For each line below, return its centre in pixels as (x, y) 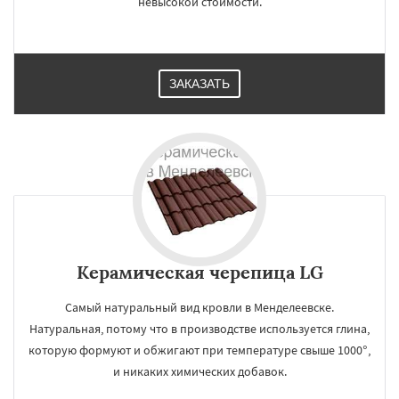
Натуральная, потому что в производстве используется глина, (199, 329)
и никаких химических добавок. (199, 371)
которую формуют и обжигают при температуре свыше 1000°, (199, 350)
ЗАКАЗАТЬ (199, 84)
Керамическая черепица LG (199, 272)
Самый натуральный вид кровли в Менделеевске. (199, 307)
